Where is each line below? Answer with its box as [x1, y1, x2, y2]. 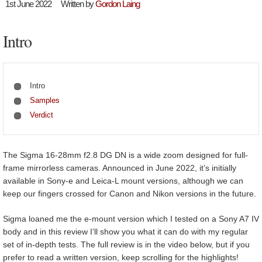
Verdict [29, 111, 53, 120]
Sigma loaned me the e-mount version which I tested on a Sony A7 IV [3, 213, 259, 223]
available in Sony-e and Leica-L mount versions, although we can [3, 175, 243, 185]
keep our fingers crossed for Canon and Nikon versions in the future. [3, 188, 256, 198]
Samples [29, 96, 60, 105]
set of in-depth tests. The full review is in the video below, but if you [3, 239, 250, 249]
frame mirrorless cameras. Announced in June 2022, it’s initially [3, 163, 236, 173]
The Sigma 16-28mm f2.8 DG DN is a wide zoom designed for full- [3, 150, 248, 160]
